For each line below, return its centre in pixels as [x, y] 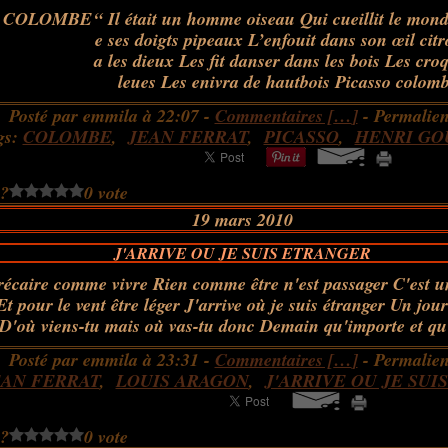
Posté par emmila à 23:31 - [111, 359]
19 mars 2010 [242, 219]
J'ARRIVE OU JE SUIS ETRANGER [242, 253]
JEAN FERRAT [187, 136]
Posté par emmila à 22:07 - [111, 115]
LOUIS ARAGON [182, 380]
